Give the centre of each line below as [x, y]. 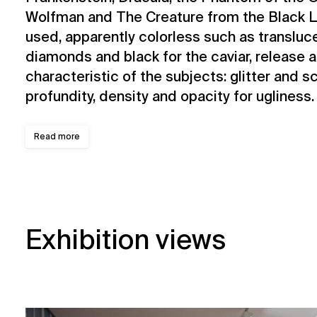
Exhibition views [126, 240]
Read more [57, 136]
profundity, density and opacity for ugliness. [170, 96]
